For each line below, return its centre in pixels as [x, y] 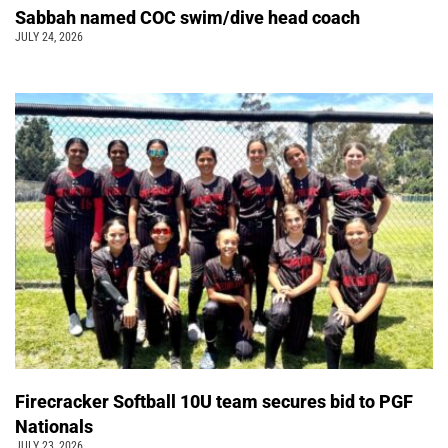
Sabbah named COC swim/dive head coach [189, 17]
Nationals [58, 426]
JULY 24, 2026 [49, 36]
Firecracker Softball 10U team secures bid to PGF [214, 401]
